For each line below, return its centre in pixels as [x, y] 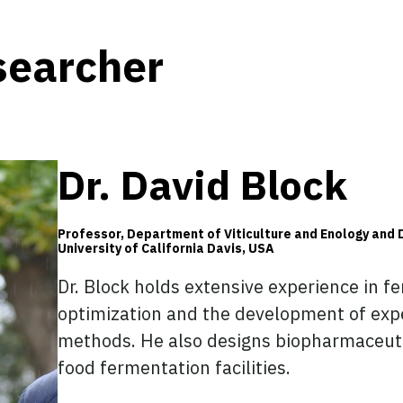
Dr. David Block [202, 185]
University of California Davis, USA [166, 249]
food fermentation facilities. [174, 368]
